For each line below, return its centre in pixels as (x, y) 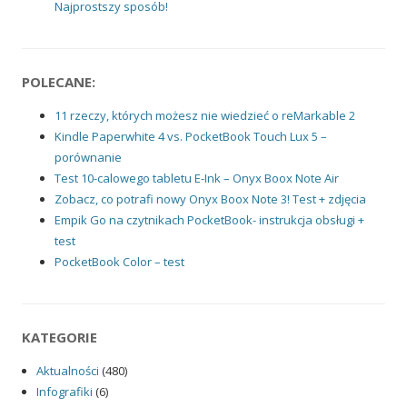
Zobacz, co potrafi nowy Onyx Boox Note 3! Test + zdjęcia (210, 199)
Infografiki (65, 392)
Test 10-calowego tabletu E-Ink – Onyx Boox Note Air (197, 179)
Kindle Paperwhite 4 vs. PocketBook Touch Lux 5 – (191, 137)
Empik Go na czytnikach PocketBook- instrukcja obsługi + (209, 220)
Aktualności (68, 371)
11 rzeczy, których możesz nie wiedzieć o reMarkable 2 (205, 116)
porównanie (88, 158)
